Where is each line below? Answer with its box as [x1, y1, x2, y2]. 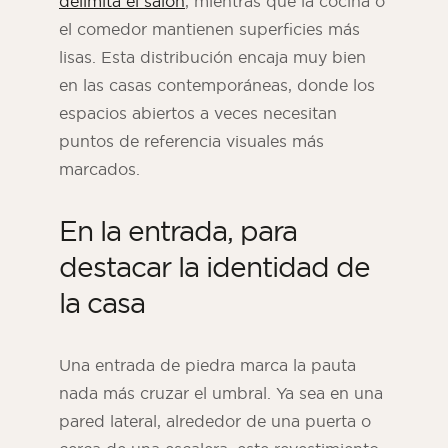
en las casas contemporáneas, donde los [59, 75, 375, 96]
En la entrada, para [59, 213, 297, 249]
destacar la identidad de [59, 249, 370, 285]
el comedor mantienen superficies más [59, 19, 360, 40]
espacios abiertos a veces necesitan [59, 103, 337, 124]
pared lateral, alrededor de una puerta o [59, 411, 371, 432]
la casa [59, 285, 145, 321]
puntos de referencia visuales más [59, 131, 324, 152]
